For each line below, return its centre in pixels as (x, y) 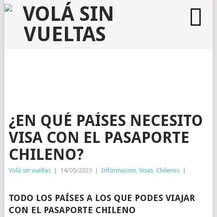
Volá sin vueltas (30, 170)
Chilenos (168, 170)
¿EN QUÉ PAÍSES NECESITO (106, 121)
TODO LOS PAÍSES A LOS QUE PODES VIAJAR (101, 198)
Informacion (118, 170)
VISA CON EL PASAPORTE (99, 138)
